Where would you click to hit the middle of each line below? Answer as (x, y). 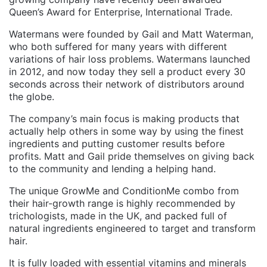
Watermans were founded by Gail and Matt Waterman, (131, 34)
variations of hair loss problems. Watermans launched (130, 59)
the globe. (32, 96)
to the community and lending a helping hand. (112, 168)
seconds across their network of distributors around (127, 84)
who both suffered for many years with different (118, 46)
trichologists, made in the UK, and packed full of (118, 215)
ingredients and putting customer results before (117, 143)
